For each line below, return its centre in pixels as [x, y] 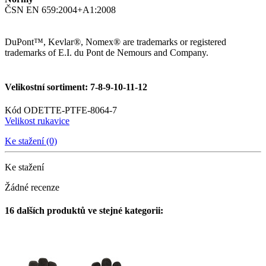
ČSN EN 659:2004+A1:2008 [60, 10]
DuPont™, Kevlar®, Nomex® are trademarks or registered [115, 42]
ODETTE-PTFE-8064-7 [70, 110]
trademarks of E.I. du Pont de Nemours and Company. [107, 53]
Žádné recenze [32, 187]
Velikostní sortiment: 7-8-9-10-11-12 [76, 87]
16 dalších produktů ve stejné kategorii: [84, 211]
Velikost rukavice [37, 121]
